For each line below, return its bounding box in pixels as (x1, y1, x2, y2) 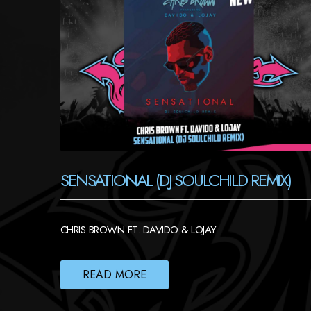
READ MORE (83, 266, 146, 283)
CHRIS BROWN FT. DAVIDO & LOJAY (60, 221, 217, 237)
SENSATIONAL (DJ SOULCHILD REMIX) (60, 167, 291, 192)
